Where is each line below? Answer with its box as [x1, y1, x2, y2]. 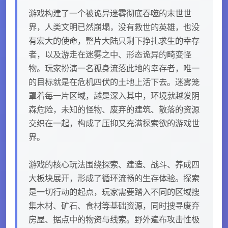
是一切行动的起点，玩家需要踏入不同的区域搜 [28, 186, 199, 197]
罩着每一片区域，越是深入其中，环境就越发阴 [28, 90, 199, 101]
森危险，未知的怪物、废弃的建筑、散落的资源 [28, 104, 199, 115]
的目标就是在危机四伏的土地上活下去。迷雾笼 [28, 76, 199, 87]
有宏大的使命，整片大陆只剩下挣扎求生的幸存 [28, 35, 199, 46]
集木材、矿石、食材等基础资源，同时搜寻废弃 [28, 200, 199, 211]
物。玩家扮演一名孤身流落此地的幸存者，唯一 [28, 63, 199, 73]
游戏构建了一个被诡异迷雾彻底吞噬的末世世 [28, 8, 191, 18]
